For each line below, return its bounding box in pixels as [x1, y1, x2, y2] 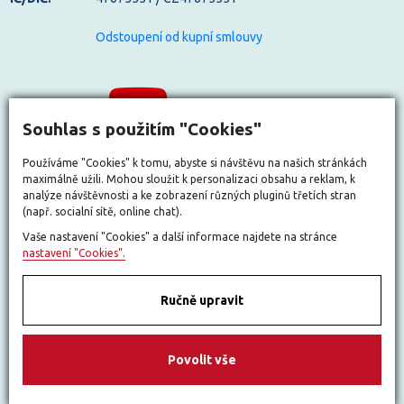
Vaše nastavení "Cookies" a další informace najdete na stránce [23, 230, 337, 243]
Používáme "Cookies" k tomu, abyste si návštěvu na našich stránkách [23, 156, 367, 169]
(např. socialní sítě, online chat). [23, 205, 182, 217]
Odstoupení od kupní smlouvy [96, 30, 262, 45]
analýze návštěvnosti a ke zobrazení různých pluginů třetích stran [23, 188, 356, 201]
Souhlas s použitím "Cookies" [23, 118, 262, 139]
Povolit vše [168, 352, 236, 367]
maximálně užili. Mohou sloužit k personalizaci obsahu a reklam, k [23, 172, 355, 185]
